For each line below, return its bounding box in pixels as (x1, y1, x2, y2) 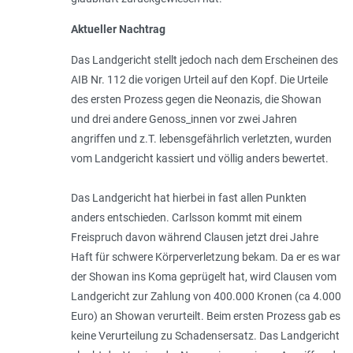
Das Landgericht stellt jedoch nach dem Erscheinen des (70, 54, 338, 67)
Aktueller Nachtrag (70, 23, 165, 36)
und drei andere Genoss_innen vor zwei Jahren (70, 113, 297, 126)
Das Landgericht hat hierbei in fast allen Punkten (70, 191, 307, 205)
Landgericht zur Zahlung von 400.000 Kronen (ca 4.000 (70, 290, 341, 303)
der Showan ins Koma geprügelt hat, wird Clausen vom (70, 270, 336, 284)
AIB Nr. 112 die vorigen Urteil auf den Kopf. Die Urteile (70, 73, 328, 87)
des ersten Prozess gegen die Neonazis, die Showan (70, 93, 321, 106)
